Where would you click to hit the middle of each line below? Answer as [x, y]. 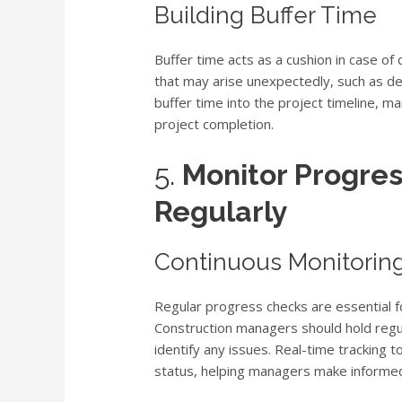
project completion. [214, 124]
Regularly [222, 212]
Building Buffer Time [266, 16]
